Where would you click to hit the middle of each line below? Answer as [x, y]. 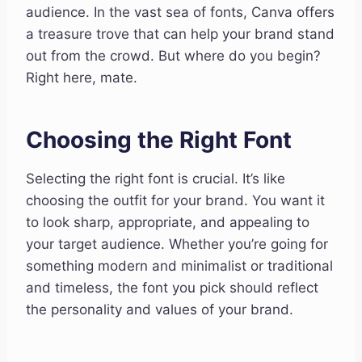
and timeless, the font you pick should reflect [172, 288]
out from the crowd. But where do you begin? [173, 56]
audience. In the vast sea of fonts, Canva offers [180, 13]
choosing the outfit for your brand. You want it [175, 201]
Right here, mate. [82, 78]
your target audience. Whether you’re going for [177, 244]
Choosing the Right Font [159, 140]
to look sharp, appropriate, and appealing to [168, 223]
